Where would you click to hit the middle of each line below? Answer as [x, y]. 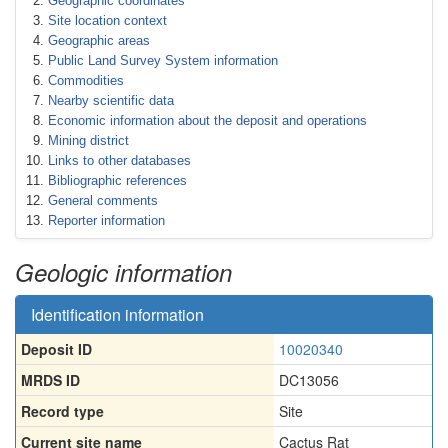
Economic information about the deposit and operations [207, 120]
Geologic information [123, 272]
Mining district [88, 140]
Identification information [117, 314]
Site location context [107, 20]
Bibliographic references [117, 180]
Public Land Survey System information [163, 60]
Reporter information [106, 220]
